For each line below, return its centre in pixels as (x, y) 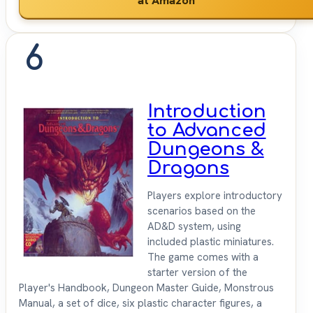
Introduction (207, 111)
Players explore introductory (215, 195)
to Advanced (207, 130)
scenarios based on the (202, 211)
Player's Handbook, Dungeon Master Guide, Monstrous (146, 287)
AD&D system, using (194, 226)
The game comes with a (203, 257)
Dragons (189, 168)
